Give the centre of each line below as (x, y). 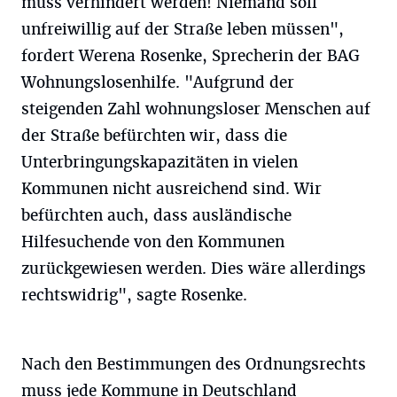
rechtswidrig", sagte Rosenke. (134, 295)
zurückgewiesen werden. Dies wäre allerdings (194, 269)
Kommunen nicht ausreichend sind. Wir (171, 189)
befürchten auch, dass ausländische (156, 215)
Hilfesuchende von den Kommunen (153, 242)
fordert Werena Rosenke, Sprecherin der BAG (191, 56)
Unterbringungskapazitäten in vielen (160, 162)
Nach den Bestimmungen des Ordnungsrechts (194, 364)
